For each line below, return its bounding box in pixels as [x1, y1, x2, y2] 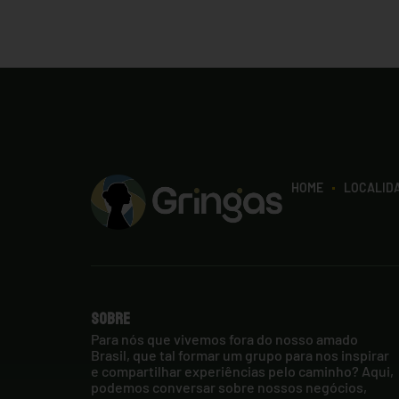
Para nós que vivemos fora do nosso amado [91, 330, 358, 347]
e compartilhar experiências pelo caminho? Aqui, [91, 362, 394, 379]
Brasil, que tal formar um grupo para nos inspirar [91, 346, 389, 363]
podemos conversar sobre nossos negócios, [91, 378, 367, 395]
